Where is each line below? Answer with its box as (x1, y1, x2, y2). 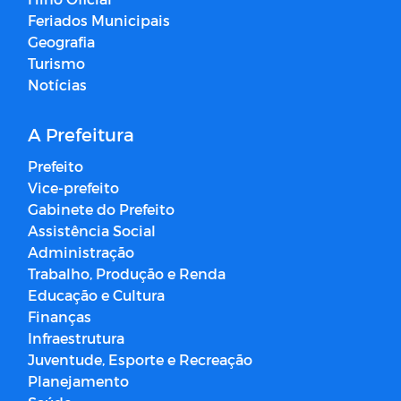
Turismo (28, 55, 85, 73)
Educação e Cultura (28, 286, 165, 304)
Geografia (28, 33, 95, 51)
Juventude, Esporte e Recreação (28, 351, 252, 369)
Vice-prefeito (28, 179, 119, 197)
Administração (28, 243, 134, 261)
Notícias (28, 76, 87, 94)
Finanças (28, 308, 91, 326)
